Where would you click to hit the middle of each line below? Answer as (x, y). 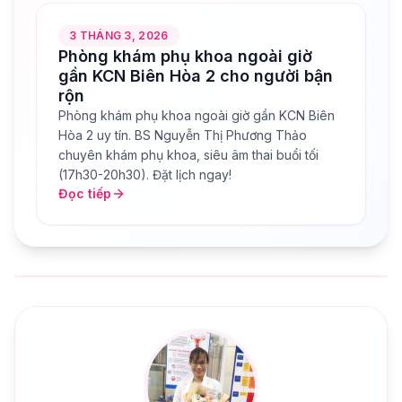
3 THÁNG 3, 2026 (119, 36)
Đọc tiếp (85, 194)
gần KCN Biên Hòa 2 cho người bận (196, 76)
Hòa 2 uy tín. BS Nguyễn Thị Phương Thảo (183, 135)
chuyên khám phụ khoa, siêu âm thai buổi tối (188, 155)
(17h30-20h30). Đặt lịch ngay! (145, 175)
